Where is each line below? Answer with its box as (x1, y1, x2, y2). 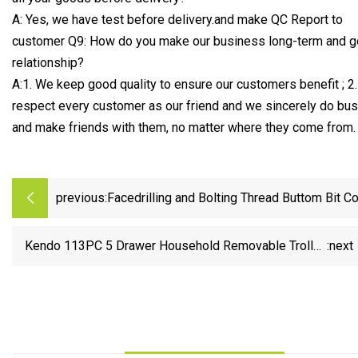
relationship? (12, 54, 84, 70)
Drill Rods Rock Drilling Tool (107, 212, 263, 228)
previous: (56, 190, 107, 206)
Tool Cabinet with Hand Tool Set (149, 260, 327, 276)
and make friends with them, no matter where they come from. (12, 119, 356, 135)
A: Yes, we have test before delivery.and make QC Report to (12, 11, 343, 27)
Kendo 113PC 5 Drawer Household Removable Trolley (25, 238, 327, 254)
